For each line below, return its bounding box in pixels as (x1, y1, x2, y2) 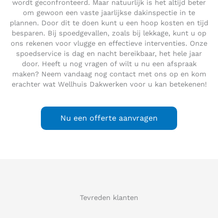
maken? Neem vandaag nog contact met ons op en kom (12, 70, 206, 79)
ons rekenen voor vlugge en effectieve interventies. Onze (11, 39, 207, 48)
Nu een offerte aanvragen (60, 113, 158, 123)
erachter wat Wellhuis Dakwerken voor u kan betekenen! (11, 80, 207, 89)
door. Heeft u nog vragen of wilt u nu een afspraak (21, 59, 197, 69)
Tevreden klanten (80, 193, 138, 202)
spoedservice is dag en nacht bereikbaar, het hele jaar (16, 49, 202, 58)
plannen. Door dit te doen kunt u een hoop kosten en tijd (10, 18, 208, 28)
